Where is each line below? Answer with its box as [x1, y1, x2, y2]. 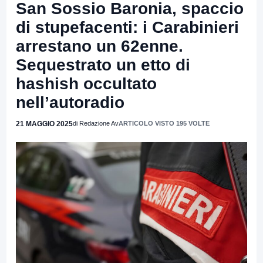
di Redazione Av [73, 119, 119, 127]
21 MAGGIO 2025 [16, 119, 73, 128]
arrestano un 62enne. [16, 36, 183, 55]
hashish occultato [16, 74, 157, 93]
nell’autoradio [16, 93, 124, 112]
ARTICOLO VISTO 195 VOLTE [119, 119, 210, 127]
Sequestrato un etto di [16, 55, 190, 74]
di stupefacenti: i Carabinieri [16, 18, 239, 36]
